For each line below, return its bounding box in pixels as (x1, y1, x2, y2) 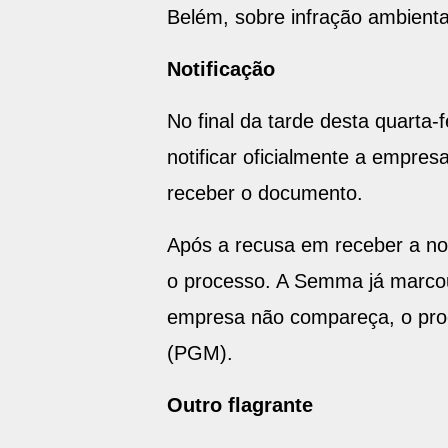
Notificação (166, 58, 275, 80)
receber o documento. (166, 182, 363, 204)
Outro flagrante (166, 394, 313, 416)
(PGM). (166, 342, 233, 364)
